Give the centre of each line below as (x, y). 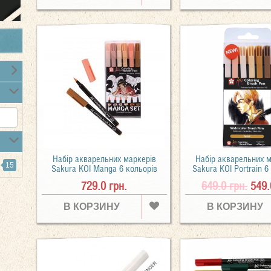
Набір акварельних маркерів (104, 159)
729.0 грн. (104, 186)
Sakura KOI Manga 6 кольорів (104, 168)
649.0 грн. (224, 186)
